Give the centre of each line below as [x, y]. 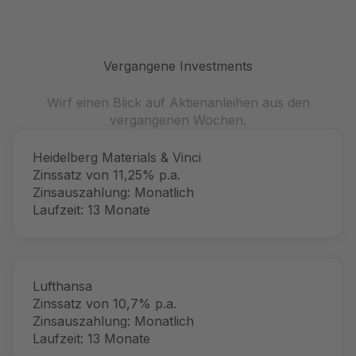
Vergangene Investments [178, 66]
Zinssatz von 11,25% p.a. [106, 175]
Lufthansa [62, 286]
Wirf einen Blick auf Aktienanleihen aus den [178, 103]
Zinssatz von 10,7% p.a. [104, 304]
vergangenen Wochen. [178, 120]
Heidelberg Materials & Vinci [117, 157]
